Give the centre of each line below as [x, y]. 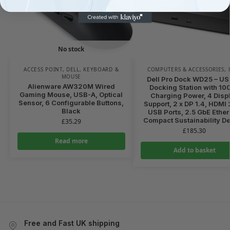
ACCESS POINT [43, 69]
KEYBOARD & [101, 69]
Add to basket [194, 150]
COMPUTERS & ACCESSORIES [186, 69]
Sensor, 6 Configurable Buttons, [71, 102]
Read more [71, 141]
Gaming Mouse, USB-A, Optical [71, 94]
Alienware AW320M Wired [71, 86]
